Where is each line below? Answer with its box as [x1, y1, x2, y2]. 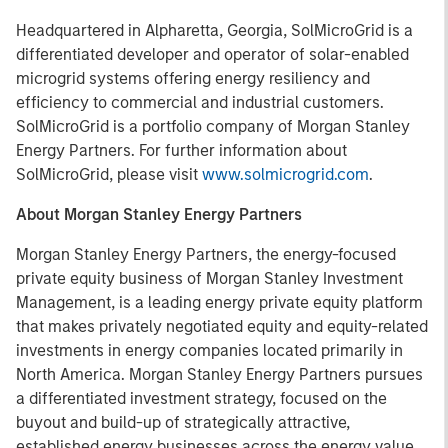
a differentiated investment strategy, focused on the [16, 389, 387, 408]
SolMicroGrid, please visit [16, 165, 202, 184]
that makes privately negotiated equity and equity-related [16, 317, 428, 336]
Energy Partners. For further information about [16, 141, 347, 160]
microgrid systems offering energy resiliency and [16, 69, 370, 88]
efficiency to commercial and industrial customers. [16, 93, 384, 112]
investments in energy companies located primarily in [16, 341, 403, 360]
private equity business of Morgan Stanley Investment [16, 269, 403, 288]
